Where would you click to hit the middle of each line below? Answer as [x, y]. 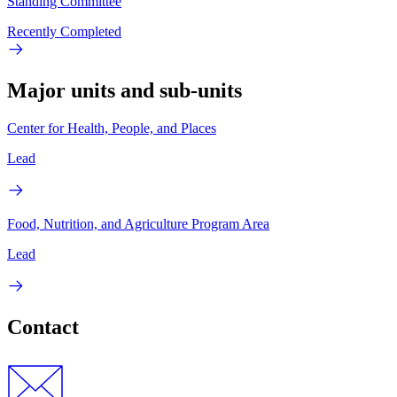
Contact [43, 327]
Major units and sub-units [125, 91]
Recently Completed [64, 32]
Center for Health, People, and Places [112, 128]
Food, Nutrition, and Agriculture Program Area [138, 223]
